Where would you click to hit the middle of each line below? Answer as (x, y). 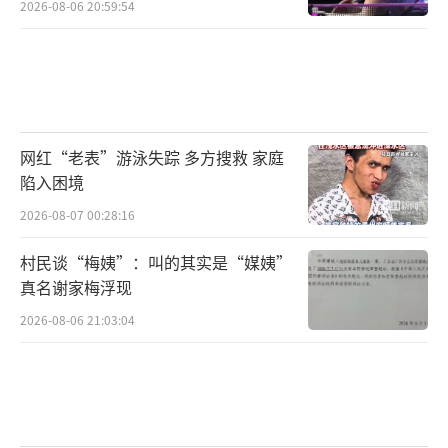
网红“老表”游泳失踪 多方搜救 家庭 (152, 157)
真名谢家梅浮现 (76, 287)
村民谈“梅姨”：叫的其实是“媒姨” (156, 262)
